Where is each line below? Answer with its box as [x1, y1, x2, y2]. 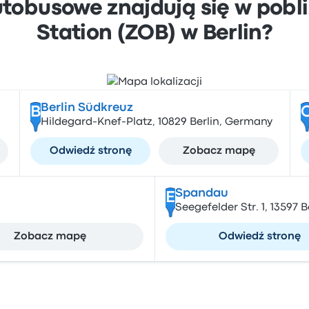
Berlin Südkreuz [40, 103, 133, 113]
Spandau [175, 188, 228, 199]
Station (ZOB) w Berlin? [36, 24, 273, 43]
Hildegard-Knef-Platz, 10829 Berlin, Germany [40, 117, 272, 127]
